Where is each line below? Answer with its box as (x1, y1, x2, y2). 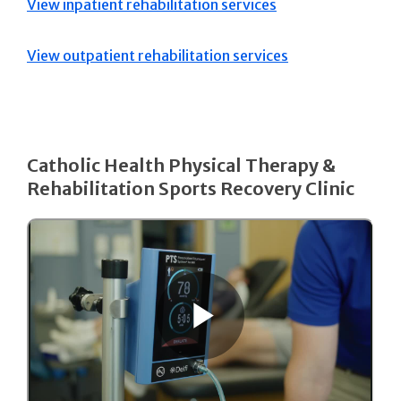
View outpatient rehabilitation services (27, 46, 288, 64)
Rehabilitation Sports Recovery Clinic (27, 176, 354, 200)
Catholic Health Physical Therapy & (27, 153, 336, 176)
